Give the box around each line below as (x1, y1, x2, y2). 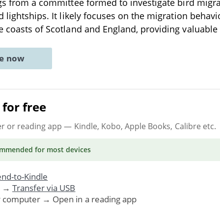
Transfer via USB (12, 182, 76, 193)
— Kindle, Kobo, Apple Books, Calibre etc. (62, 120, 216, 132)
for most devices (32, 144, 91, 154)
